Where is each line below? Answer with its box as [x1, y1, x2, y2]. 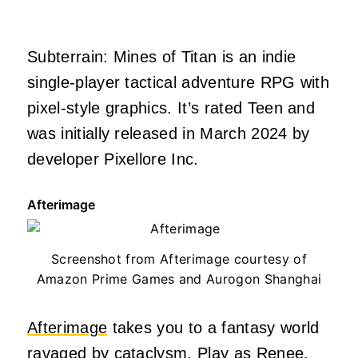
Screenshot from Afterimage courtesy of [50, 250, 308, 267]
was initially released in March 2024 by [27, 124, 310, 142]
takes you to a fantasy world [107, 318, 320, 336]
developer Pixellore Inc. [27, 149, 199, 168]
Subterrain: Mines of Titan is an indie [27, 47, 296, 66]
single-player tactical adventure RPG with [27, 73, 330, 91]
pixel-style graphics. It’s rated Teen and [27, 98, 316, 117]
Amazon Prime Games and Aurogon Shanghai [36, 270, 322, 287]
